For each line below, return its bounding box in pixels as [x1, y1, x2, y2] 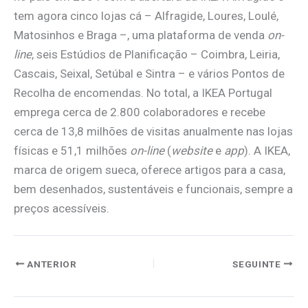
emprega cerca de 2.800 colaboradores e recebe [14, 104, 265, 119]
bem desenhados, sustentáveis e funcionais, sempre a [14, 181, 293, 196]
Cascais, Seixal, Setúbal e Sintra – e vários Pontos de [14, 66, 285, 80]
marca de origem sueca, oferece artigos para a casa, [14, 162, 285, 177]
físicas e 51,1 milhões [14, 143, 130, 157]
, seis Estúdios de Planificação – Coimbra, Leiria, [32, 47, 280, 61]
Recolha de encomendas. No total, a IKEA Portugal [14, 85, 272, 100]
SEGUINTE [232, 258, 284, 269]
